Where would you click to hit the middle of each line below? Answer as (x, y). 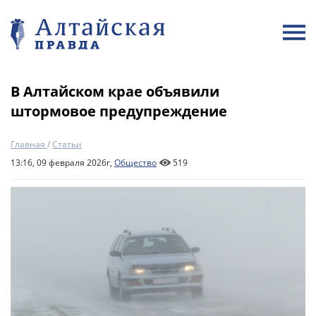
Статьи (67, 144)
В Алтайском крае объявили (115, 91)
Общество (135, 163)
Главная (28, 144)
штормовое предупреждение (119, 111)
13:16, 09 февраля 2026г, (62, 163)
